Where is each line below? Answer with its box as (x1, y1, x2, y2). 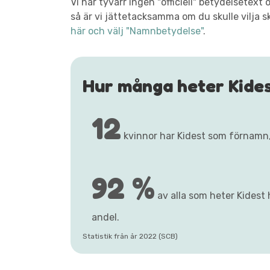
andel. (92, 212, 119, 223)
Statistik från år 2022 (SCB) (83, 232, 178, 240)
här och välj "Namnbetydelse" (71, 25, 203, 37)
